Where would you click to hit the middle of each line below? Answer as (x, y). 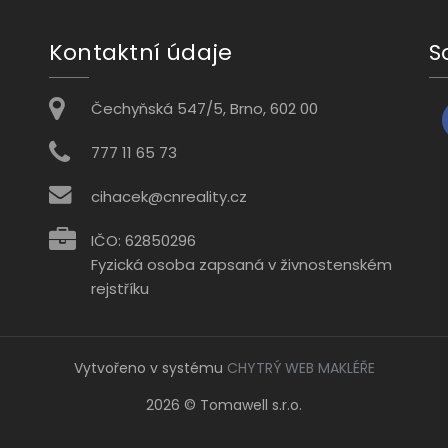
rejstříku (120, 289)
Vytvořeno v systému (150, 368)
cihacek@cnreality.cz (169, 197)
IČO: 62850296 (143, 241)
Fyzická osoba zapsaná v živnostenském (241, 265)
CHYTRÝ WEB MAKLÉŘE (300, 368)
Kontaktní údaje (141, 53)
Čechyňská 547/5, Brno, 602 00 (204, 109)
